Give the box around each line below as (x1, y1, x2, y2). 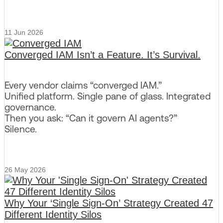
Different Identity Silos (4, 209, 102, 221)
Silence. (4, 123, 37, 135)
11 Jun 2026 (4, 28, 43, 36)
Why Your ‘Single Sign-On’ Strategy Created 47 (4, 198, 213, 209)
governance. (4, 102, 56, 113)
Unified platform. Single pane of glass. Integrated (4, 91, 211, 102)
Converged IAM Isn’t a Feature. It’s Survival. (4, 49, 201, 60)
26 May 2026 (4, 166, 46, 174)
